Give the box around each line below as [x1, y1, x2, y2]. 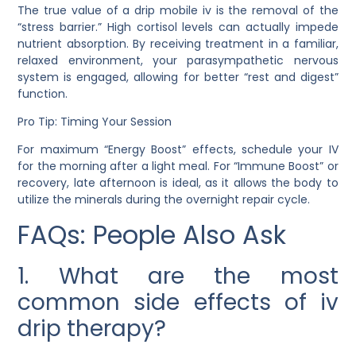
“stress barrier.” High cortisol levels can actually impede [17, 18, 339, 35]
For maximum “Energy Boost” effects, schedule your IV [17, 141, 339, 158]
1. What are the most [17, 260, 339, 292]
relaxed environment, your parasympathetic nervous [17, 52, 339, 68]
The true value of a [17, 2, 135, 18]
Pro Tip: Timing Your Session [17, 113, 172, 130]
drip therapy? [17, 312, 167, 344]
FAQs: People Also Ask [17, 216, 287, 253]
